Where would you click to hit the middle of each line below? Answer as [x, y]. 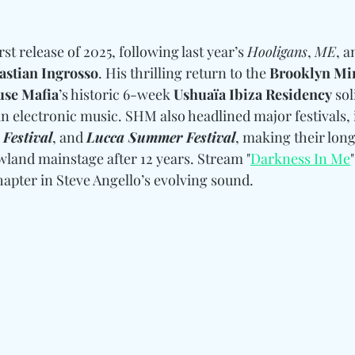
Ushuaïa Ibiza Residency [253, 94]
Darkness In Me [300, 158]
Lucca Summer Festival [161, 137]
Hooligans [277, 51]
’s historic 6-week [116, 94]
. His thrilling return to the [184, 73]
